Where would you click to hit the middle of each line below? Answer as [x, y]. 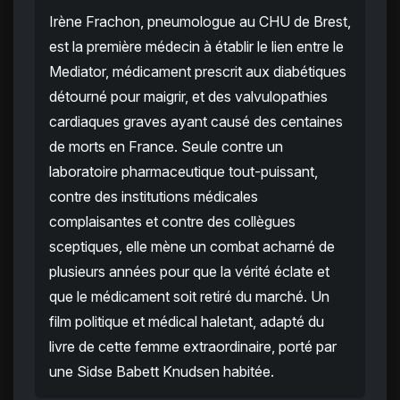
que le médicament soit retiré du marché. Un [189, 297]
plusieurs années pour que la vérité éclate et [189, 272]
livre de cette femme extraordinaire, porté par [193, 347]
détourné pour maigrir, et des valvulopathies [188, 97]
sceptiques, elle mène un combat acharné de [192, 247]
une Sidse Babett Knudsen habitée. [162, 372]
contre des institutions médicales [154, 197]
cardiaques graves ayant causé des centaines [196, 122]
